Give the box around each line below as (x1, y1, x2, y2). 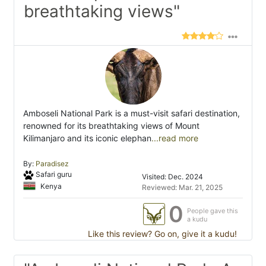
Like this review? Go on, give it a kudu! (85, 229, 237, 239)
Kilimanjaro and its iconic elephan (23, 133, 151, 144)
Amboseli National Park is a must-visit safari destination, (23, 108, 240, 119)
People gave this (187, 207, 238, 216)
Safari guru (35, 170, 72, 179)
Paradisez (36, 159, 69, 169)
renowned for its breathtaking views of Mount (23, 121, 199, 131)
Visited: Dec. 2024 (142, 172, 203, 182)
